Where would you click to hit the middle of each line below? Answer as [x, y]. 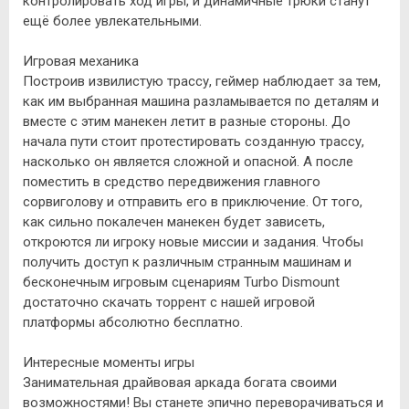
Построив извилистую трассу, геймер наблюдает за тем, [202, 81]
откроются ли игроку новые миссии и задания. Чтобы [193, 241]
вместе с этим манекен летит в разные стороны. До [187, 121]
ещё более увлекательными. [112, 21]
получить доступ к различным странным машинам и [187, 262]
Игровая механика [81, 61]
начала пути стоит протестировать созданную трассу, [194, 141]
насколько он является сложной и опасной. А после [188, 161]
